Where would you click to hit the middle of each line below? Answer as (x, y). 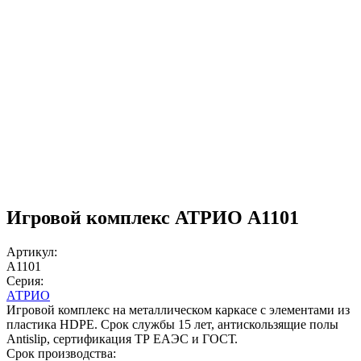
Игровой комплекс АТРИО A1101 (153, 217)
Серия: (25, 280)
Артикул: (32, 251)
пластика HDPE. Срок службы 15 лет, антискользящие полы (172, 324)
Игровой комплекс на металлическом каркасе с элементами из (178, 309)
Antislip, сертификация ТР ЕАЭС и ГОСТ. (122, 338)
